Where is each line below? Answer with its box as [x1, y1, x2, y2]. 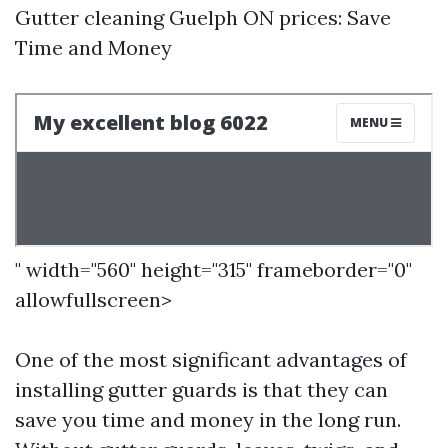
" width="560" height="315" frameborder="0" [15, 257, 412, 282]
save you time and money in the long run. [15, 407, 401, 432]
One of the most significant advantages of [15, 347, 407, 372]
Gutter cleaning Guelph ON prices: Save [15, 5, 391, 30]
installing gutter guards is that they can [15, 377, 388, 402]
